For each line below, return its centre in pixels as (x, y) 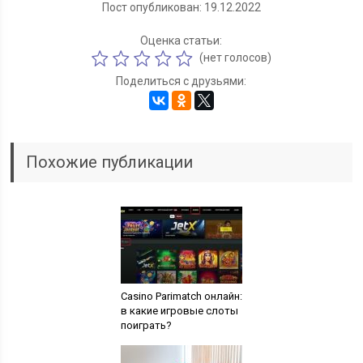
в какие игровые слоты (179, 311)
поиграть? (146, 325)
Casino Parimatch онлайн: (181, 296)
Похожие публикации (110, 162)
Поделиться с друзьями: (181, 81)
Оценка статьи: (181, 41)
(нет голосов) (234, 57)
